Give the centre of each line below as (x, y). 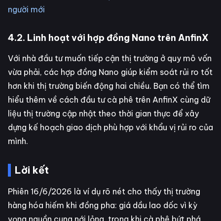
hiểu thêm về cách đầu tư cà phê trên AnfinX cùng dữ (109, 100)
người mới (26, 10)
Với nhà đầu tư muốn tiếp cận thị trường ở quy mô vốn (110, 58)
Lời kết (32, 170)
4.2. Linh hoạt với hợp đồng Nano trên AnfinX (108, 38)
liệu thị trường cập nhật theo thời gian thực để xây (103, 114)
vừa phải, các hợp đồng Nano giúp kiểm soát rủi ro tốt (110, 72)
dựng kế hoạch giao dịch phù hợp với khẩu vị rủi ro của (110, 128)
